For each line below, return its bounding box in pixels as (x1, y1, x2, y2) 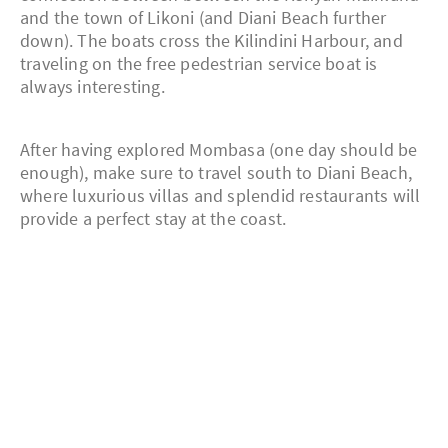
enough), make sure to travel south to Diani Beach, (20, 161, 413, 185)
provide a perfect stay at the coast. (20, 207, 287, 231)
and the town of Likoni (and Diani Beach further (20, 6, 387, 30)
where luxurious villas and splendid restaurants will (20, 184, 421, 208)
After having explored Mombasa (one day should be (20, 138, 418, 162)
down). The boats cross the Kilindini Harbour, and (20, 29, 403, 53)
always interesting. (20, 75, 165, 99)
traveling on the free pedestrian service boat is (20, 52, 378, 76)
